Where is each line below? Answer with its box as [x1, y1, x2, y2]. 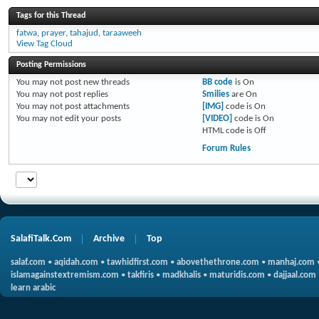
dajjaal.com [273, 271, 316, 280]
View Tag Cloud [16, 39, 73, 48]
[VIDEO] [202, 114, 232, 123]
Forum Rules [202, 144, 251, 153]
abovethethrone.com [177, 258, 259, 267]
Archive [93, 234, 125, 244]
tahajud [70, 28, 98, 38]
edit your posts [63, 114, 121, 123]
